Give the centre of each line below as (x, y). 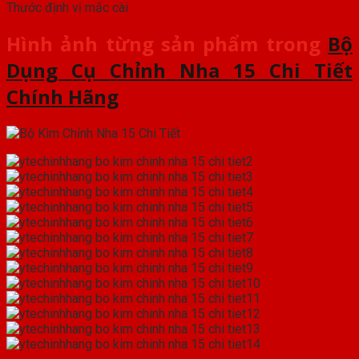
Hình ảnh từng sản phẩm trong (167, 44)
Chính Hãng (63, 97)
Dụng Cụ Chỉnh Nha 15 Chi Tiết (179, 71)
